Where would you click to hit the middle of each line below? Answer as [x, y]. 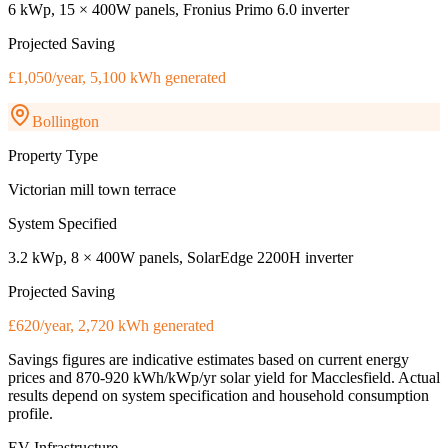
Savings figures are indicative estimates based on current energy [208, 360]
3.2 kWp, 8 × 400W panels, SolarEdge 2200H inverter [180, 258]
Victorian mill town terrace [92, 190]
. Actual [415, 378]
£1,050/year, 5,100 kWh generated [117, 78]
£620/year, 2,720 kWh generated [111, 326]
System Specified [62, 224]
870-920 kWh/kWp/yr [146, 378]
